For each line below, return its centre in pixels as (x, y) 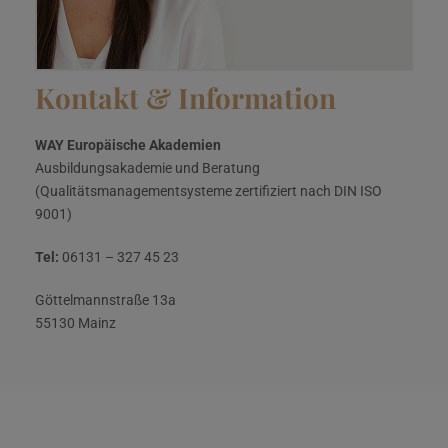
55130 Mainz (75, 323)
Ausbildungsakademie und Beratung (147, 168)
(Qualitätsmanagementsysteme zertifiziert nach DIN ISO (208, 191)
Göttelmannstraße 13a (105, 300)
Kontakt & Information (185, 98)
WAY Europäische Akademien (128, 145)
